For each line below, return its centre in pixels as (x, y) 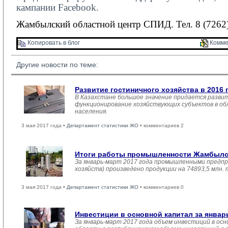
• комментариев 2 (161, 125)
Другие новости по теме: (57, 65)
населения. (91, 111)
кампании (37, 7)
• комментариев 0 (161, 187)
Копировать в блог (53, 43)
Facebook (77, 7)
